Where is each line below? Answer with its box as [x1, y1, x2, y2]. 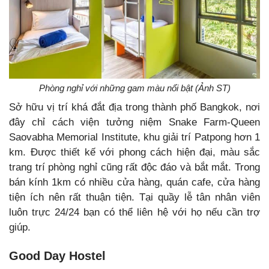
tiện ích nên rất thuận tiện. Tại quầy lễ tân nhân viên [9, 191, 260, 203]
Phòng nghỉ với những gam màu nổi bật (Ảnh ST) [38, 82, 231, 93]
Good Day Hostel [9, 249, 106, 262]
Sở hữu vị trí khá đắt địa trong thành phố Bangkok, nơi [9, 101, 260, 113]
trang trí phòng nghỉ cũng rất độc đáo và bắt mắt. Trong [9, 161, 260, 173]
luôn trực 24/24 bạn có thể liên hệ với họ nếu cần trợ [9, 206, 260, 218]
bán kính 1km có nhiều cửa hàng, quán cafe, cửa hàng [9, 176, 260, 188]
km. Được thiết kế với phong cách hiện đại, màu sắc [9, 146, 260, 158]
